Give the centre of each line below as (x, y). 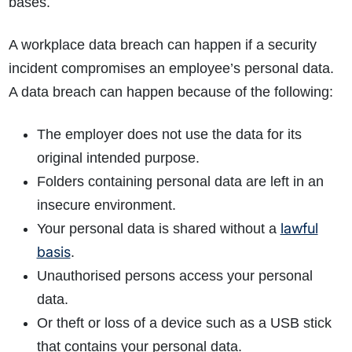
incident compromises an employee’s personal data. (171, 69)
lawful (299, 229)
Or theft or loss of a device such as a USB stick (184, 323)
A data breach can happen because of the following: (170, 92)
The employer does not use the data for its (169, 135)
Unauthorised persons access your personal (174, 276)
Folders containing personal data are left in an (180, 182)
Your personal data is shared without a (158, 229)
